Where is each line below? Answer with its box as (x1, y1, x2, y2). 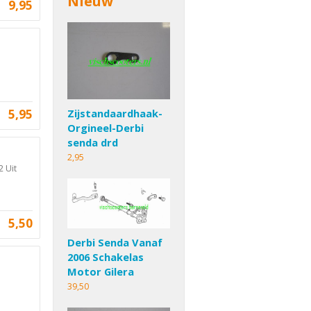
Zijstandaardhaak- (67, 106, 162, 120)
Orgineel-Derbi (67, 120, 144, 135)
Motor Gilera (67, 264, 134, 279)
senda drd (67, 135, 118, 149)
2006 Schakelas (67, 250, 144, 264)
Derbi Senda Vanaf (67, 235, 162, 250)
